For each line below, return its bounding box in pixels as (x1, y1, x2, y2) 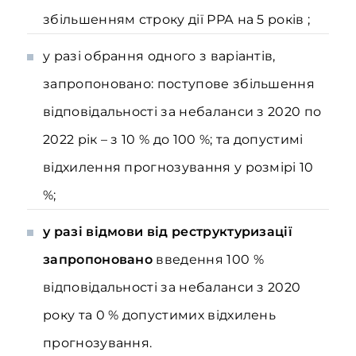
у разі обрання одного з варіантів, (43, 48, 276, 64)
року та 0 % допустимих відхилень (43, 308, 277, 323)
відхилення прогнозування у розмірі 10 (43, 160, 314, 175)
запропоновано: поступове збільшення (43, 76, 315, 91)
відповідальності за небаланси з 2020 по (43, 104, 322, 119)
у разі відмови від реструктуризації (43, 224, 293, 239)
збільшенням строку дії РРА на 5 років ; (43, 12, 311, 27)
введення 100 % (153, 252, 264, 267)
